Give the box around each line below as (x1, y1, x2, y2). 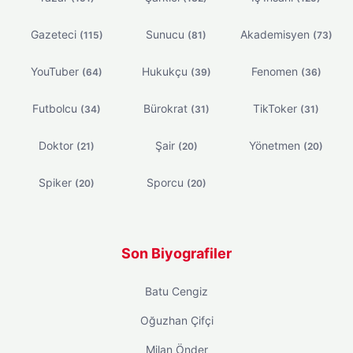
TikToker (253, 102, 301, 116)
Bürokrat (143, 102, 191, 116)
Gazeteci (30, 28, 80, 42)
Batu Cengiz (145, 284, 208, 299)
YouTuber (31, 65, 83, 79)
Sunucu (146, 28, 188, 42)
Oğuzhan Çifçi (139, 314, 214, 328)
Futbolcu (32, 102, 81, 116)
